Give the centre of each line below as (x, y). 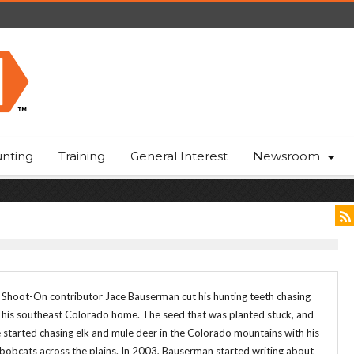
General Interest (179, 156)
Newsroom (286, 156)
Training (82, 156)
